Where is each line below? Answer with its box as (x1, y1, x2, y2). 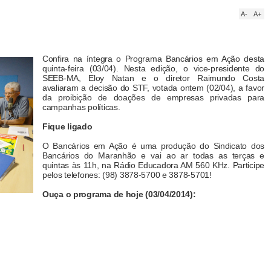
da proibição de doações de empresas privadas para (42, 93, 264, 102)
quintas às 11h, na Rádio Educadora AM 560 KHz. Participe (42, 160, 264, 170)
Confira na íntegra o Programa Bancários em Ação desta (42, 54, 264, 64)
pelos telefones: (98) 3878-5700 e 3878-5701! (42, 170, 212, 180)
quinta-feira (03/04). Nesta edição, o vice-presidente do (42, 64, 264, 73)
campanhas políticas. (42, 102, 120, 112)
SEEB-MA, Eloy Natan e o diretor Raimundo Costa (42, 73, 264, 83)
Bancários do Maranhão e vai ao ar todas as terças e (42, 151, 264, 160)
